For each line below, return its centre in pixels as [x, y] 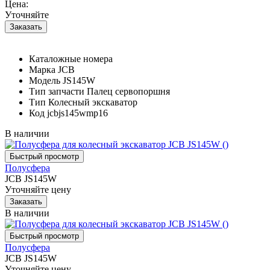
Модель [45, 80]
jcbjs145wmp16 [77, 113]
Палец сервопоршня [128, 91]
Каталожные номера [71, 58]
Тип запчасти [57, 91]
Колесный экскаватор [93, 102]
